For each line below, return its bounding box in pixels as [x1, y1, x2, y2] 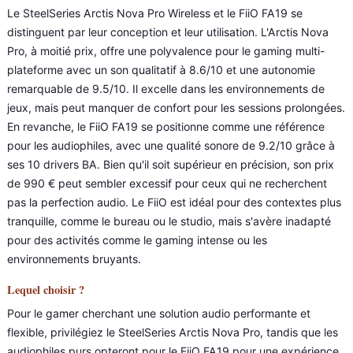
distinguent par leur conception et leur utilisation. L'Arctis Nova [7, 25, 329, 39]
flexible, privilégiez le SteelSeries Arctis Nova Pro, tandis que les [7, 325, 338, 339]
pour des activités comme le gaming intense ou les [7, 233, 267, 247]
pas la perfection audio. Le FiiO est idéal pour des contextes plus [7, 195, 341, 209]
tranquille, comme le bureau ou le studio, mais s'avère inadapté [7, 214, 331, 228]
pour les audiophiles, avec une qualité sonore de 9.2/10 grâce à [7, 139, 335, 152]
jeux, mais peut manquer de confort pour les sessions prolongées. [7, 101, 345, 114]
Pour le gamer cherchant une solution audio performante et [7, 307, 310, 320]
